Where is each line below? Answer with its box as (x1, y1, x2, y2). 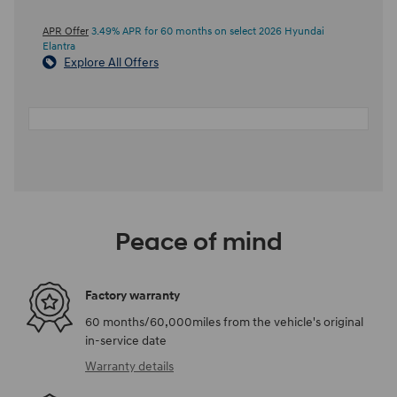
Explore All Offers (64, 54, 159, 70)
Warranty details (85, 358, 174, 374)
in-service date (85, 332, 167, 348)
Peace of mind (114, 226, 283, 258)
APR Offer (43, 24, 89, 38)
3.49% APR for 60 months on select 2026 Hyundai (89, 24, 324, 38)
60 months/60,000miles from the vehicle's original (85, 314, 363, 330)
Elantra (43, 39, 75, 53)
